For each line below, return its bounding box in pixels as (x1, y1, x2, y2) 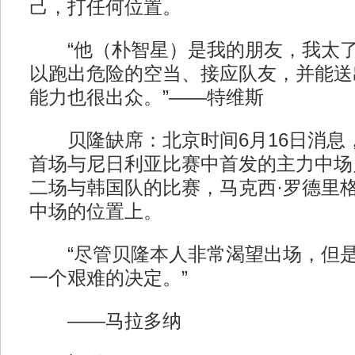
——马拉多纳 (29, 311, 181, 331)
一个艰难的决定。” (29, 268, 188, 288)
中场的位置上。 (29, 201, 162, 222)
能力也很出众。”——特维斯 (29, 87, 264, 108)
